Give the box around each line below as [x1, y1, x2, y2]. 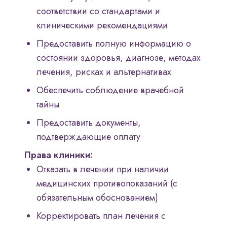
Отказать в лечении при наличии [36, 163, 169, 176]
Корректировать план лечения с [36, 209, 166, 223]
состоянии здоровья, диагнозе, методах [36, 51, 201, 65]
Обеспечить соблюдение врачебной [36, 84, 184, 97]
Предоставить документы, [36, 116, 141, 130]
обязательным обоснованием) [36, 191, 158, 205]
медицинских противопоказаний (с [36, 177, 177, 191]
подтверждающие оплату [36, 130, 140, 144]
